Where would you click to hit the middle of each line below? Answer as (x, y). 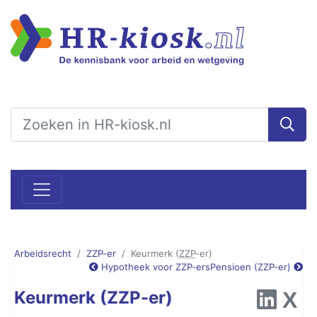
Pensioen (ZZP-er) (252, 266)
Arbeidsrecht (43, 253)
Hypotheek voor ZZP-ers (154, 266)
